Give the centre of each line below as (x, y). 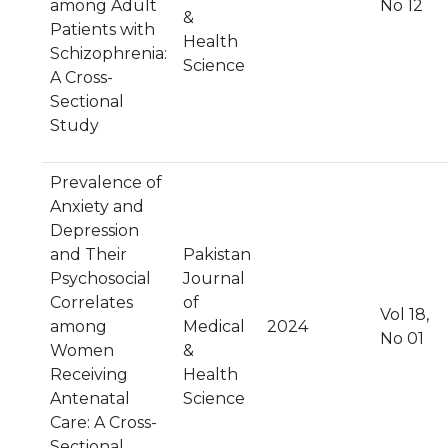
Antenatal (90, 398)
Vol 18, (404, 314)
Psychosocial (100, 278)
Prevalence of (106, 182)
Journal (214, 278)
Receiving (89, 374)
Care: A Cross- (103, 422)
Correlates (91, 302)
